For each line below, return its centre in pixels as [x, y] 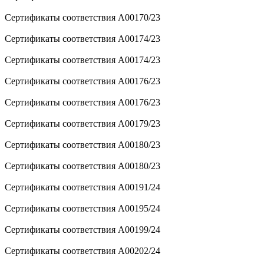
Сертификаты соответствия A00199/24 [82, 229]
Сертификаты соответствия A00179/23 [82, 123]
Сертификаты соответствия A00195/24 [82, 208]
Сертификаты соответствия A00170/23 [82, 17]
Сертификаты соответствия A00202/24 [82, 250]
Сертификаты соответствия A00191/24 [82, 187]
